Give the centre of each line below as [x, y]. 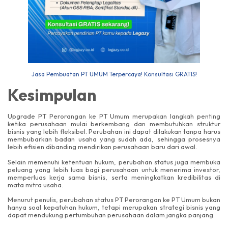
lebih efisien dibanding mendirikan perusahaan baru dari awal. [102, 147]
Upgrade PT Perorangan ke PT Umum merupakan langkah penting [114, 116]
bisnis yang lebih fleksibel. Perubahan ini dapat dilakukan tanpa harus [114, 132]
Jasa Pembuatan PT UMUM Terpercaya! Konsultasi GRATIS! [114, 74]
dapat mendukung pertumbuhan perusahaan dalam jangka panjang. [111, 215]
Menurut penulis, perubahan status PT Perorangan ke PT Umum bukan [114, 199]
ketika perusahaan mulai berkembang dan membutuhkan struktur [114, 124]
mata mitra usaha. [35, 184]
